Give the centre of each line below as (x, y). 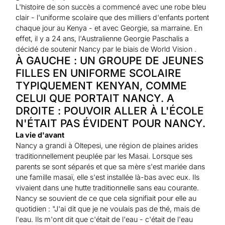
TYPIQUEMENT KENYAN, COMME (101, 85)
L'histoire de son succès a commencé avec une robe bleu (111, 7)
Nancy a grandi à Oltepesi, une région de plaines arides (107, 145)
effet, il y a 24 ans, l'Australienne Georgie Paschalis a (102, 38)
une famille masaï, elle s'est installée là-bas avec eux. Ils (108, 177)
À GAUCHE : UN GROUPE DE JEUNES (110, 60)
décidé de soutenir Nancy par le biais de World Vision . (106, 49)
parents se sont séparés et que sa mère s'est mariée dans (110, 166)
